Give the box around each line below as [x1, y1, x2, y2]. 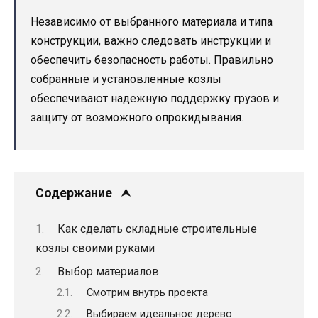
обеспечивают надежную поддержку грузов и [31, 92, 279, 106]
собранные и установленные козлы [31, 72, 221, 87]
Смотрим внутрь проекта [86, 286, 208, 300]
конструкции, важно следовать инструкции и [31, 34, 271, 48]
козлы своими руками [35, 241, 155, 255]
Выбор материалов [57, 264, 159, 278]
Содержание [35, 186, 112, 201]
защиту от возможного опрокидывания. [31, 111, 243, 125]
